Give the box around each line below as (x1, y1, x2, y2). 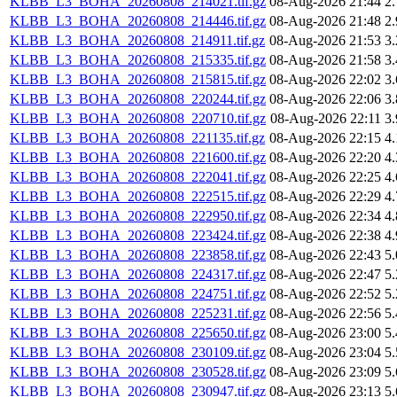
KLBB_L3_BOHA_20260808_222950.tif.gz (10, 208, 266, 224)
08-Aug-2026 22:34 (269, 208, 381, 224)
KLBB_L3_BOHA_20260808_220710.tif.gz (10, 111, 266, 127)
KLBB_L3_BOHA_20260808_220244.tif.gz (10, 91, 266, 107)
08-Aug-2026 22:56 (269, 306, 381, 322)
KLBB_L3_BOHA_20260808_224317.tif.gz (10, 267, 266, 283)
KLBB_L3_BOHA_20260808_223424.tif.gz (10, 228, 266, 244)
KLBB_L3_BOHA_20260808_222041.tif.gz (10, 169, 266, 185)
